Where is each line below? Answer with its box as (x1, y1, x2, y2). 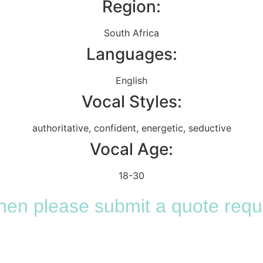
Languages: (86, 43, 177, 64)
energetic (141, 122, 183, 134)
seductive (188, 122, 231, 134)
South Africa (104, 26, 159, 39)
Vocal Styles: (81, 91, 182, 112)
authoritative (32, 122, 89, 134)
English (116, 74, 147, 86)
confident (93, 122, 136, 134)
